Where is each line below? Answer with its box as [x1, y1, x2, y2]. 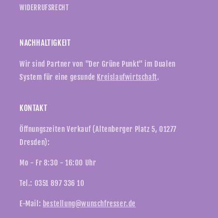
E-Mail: [19, 199, 43, 209]
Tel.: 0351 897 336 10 [19, 179, 85, 188]
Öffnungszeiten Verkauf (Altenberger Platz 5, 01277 [19, 125, 177, 134]
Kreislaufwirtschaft [97, 73, 157, 82]
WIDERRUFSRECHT [19, 3, 69, 12]
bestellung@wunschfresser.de [42, 199, 136, 209]
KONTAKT [19, 103, 48, 113]
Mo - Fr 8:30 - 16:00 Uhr [19, 158, 96, 168]
